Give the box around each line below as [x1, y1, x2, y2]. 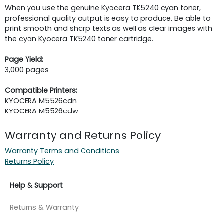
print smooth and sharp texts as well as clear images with [5, 23, 212, 33]
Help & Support [10, 180, 63, 190]
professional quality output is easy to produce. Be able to [5, 13, 211, 23]
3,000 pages [5, 64, 49, 75]
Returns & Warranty [10, 202, 79, 212]
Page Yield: [5, 54, 43, 64]
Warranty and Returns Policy [5, 127, 161, 143]
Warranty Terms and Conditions [5, 145, 119, 156]
